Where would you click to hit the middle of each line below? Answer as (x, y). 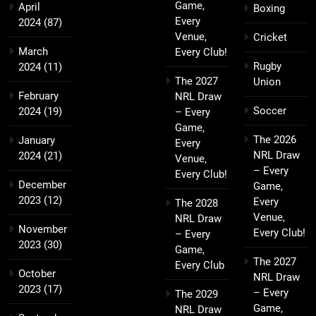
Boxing (269, 8)
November (43, 229)
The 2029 (196, 294)
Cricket (270, 37)
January (37, 140)
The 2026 (275, 139)
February (38, 96)
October (37, 273)
